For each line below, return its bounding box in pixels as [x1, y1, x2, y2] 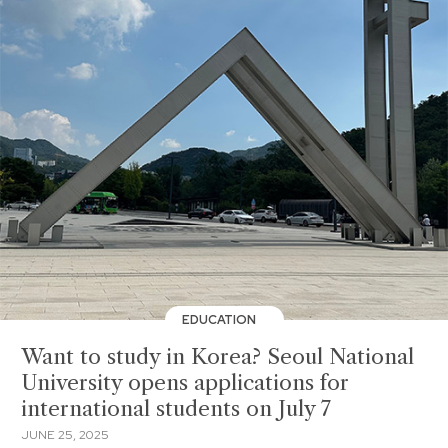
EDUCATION [182, 311, 259, 328]
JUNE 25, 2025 [21, 426, 109, 443]
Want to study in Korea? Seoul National [21, 344, 414, 369]
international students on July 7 [21, 396, 331, 421]
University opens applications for [21, 370, 349, 395]
